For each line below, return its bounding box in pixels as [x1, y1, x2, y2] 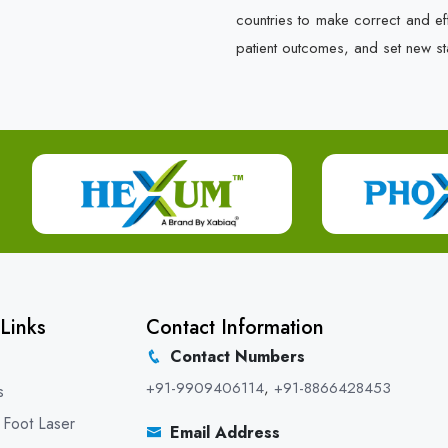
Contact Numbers [170, 345, 305, 368]
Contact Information [146, 313, 324, 342]
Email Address [170, 421, 280, 444]
